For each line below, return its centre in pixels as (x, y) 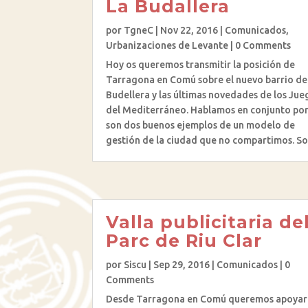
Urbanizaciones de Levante (167, 46)
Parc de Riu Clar (184, 240)
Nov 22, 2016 (189, 31)
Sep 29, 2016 (182, 264)
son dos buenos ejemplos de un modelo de (201, 125)
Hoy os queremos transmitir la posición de (201, 65)
